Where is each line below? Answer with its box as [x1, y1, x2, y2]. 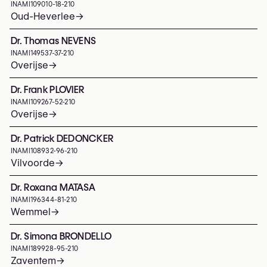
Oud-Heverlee [11, 11, 75, 22]
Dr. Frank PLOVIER [11, 84, 85, 95]
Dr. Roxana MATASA [11, 182, 96, 193]
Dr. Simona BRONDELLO [11, 231, 112, 242]
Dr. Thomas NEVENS [11, 35, 97, 46]
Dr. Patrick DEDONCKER [11, 133, 114, 144]
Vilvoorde [11, 157, 55, 169]
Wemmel [11, 206, 51, 218]
